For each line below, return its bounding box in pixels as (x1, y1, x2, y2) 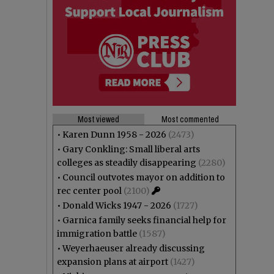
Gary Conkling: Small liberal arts (62, 144, 200, 155)
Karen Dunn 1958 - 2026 (62, 129, 166, 140)
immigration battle (57, 228, 137, 239)
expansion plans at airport (57, 256, 168, 267)
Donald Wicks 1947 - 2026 (62, 200, 171, 211)
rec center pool (57, 185, 122, 196)
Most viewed (78, 114, 119, 125)
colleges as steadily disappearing (57, 157, 196, 168)
